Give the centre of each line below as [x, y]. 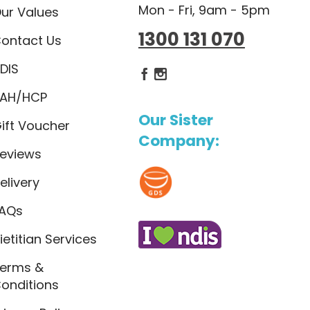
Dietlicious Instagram [221, 73]
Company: [179, 140]
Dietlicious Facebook [204, 73]
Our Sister [175, 120]
